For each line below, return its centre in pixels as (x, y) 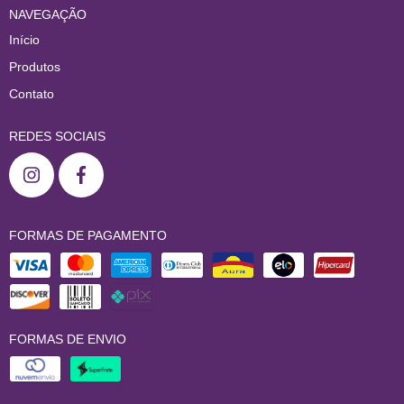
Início (24, 40)
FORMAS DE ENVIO (68, 339)
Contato (32, 94)
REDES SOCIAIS (57, 136)
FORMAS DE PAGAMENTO (88, 235)
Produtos (35, 67)
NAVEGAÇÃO (48, 14)
